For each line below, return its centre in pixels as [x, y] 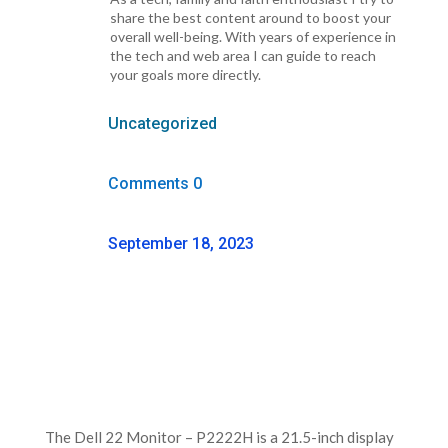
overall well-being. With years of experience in [252, 37]
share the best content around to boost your [250, 18]
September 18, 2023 [180, 244]
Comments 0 [154, 184]
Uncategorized [162, 124]
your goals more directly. [185, 75]
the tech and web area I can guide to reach [242, 56]
